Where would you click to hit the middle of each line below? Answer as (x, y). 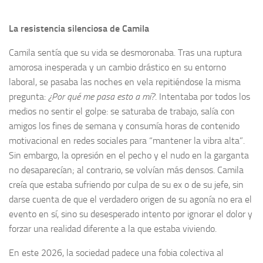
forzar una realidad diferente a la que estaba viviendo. (113, 228)
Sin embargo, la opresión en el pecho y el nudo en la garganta (129, 155)
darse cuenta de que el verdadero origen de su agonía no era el (130, 199)
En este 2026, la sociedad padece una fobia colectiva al (116, 252)
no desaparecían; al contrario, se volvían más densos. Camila (126, 170)
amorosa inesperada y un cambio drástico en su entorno (117, 67)
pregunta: (28, 96)
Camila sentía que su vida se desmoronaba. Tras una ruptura (125, 52)
